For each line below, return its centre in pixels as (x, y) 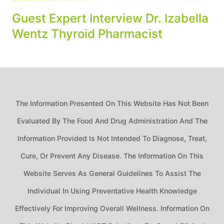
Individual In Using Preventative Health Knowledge (112, 191)
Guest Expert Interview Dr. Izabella (110, 18)
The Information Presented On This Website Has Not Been (112, 103)
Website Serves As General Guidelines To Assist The (112, 173)
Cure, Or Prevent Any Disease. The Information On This (112, 156)
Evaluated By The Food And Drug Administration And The (112, 121)
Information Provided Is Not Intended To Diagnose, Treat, (112, 138)
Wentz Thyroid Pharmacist (87, 34)
